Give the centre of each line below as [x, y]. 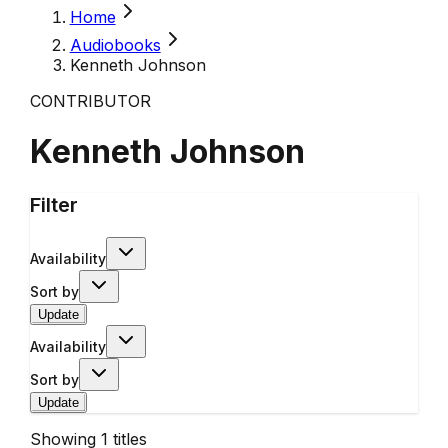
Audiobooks [115, 45]
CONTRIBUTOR [90, 101]
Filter [53, 204]
